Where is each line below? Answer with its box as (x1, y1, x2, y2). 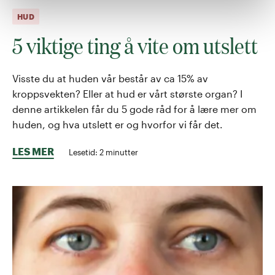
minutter (104, 147, 138, 157)
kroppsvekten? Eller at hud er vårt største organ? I (12, 87, 242, 99)
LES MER (12, 145, 54, 157)
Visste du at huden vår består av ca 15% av (12, 72, 208, 84)
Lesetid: (69, 147, 99, 157)
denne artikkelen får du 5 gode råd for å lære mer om (12, 103, 257, 115)
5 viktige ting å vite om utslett (12, 29, 258, 60)
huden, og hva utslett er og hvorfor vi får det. (12, 118, 223, 130)
